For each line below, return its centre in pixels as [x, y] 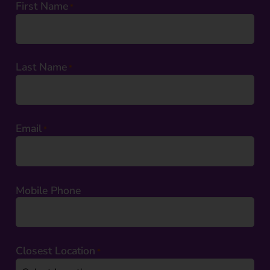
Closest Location [55, 250]
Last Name [41, 67]
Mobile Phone [48, 190]
